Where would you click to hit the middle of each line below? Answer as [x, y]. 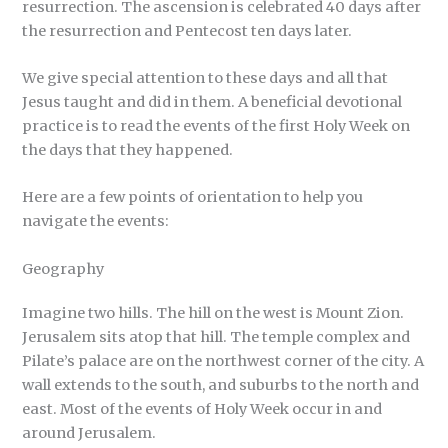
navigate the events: [97, 221]
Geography [63, 268]
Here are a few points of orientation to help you [193, 197]
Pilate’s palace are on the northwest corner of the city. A [223, 360]
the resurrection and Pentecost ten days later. [189, 30]
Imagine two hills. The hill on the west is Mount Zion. [213, 312]
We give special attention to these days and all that [205, 78]
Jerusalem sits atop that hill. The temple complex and [216, 336]
